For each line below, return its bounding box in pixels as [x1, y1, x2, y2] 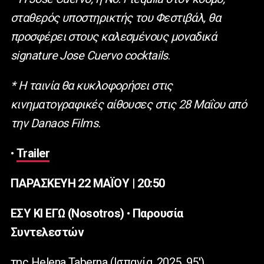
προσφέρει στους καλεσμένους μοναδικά [11, 29, 217, 44]
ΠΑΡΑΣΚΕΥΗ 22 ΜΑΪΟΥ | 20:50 [11, 176, 165, 191]
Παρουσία [132, 206, 183, 221]
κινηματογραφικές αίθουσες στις [11, 97, 179, 112]
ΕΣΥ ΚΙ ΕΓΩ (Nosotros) [11, 206, 127, 221]
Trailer [16, 146, 50, 161]
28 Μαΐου [178, 97, 225, 112]
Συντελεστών [11, 225, 84, 240]
